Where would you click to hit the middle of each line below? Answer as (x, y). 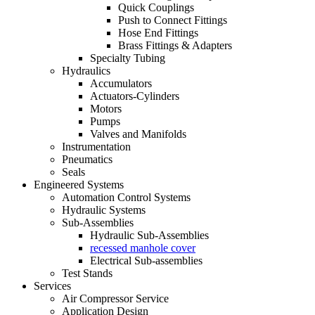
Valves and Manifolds (138, 134)
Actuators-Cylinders (135, 96)
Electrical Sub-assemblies (146, 261)
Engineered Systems (79, 185)
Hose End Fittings (158, 33)
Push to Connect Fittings (173, 20)
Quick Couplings (156, 7)
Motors (106, 109)
